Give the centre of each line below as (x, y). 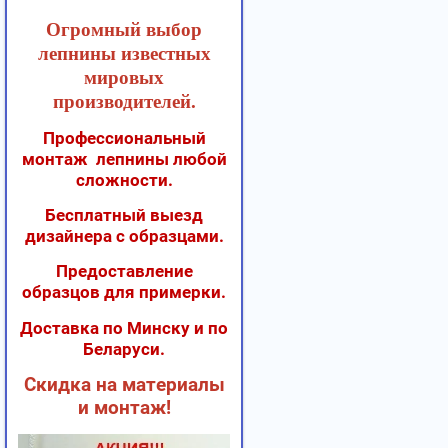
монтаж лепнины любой (124, 159)
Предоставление (124, 271)
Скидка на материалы (124, 384)
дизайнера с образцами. (124, 236)
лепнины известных (124, 54)
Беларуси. (124, 348)
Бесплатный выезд (124, 215)
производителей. (124, 102)
